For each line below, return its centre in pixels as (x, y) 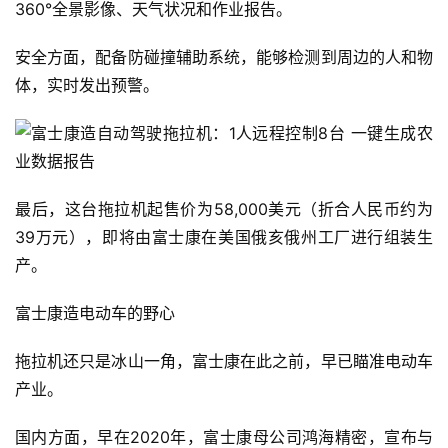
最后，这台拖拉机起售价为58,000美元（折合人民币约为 (224, 209)
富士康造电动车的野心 (95, 313)
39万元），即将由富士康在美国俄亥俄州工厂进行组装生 (224, 237)
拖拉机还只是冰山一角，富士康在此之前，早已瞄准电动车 (224, 361)
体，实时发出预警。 (87, 85)
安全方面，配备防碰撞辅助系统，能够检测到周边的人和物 (224, 57)
